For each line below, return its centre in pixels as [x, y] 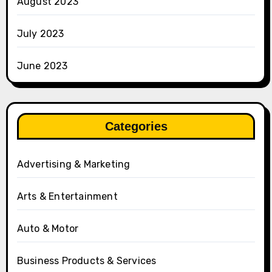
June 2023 [42, 66]
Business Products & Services [87, 260]
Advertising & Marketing [73, 164]
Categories [136, 126]
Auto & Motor [48, 228]
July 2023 [40, 33]
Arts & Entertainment [67, 196]
